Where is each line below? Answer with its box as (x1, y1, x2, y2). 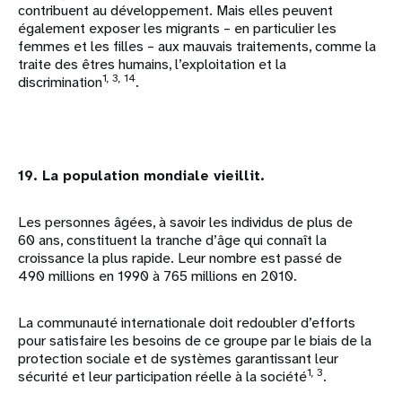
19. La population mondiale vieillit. (18, 166, 265, 186)
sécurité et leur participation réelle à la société (18, 367, 307, 387)
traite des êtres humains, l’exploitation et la (18, 55, 286, 74)
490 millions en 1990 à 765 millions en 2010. (18, 267, 297, 286)
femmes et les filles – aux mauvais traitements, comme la (18, 37, 376, 57)
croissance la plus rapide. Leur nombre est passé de (18, 249, 342, 268)
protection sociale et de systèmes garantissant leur (18, 349, 338, 369)
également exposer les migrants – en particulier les (18, 19, 336, 39)
